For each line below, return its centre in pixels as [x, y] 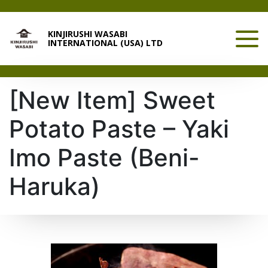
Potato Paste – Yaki [119, 129]
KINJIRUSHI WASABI [88, 34]
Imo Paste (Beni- [104, 158]
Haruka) [54, 186]
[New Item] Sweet [112, 100]
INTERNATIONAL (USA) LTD [105, 43]
